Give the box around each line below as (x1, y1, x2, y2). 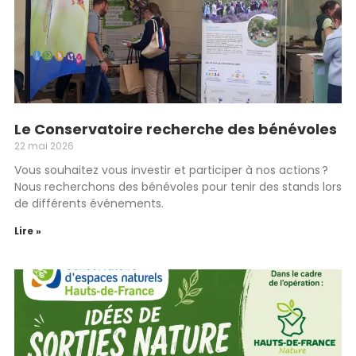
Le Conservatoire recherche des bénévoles (14, 119, 337, 139)
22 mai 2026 (14, 139, 74, 153)
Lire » (14, 224, 41, 238)
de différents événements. (14, 195, 164, 211)
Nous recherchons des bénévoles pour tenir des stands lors (14, 179, 342, 195)
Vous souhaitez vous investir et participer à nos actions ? (14, 162, 328, 178)
